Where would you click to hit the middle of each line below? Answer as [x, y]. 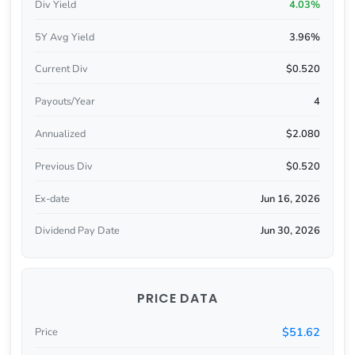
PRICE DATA [177, 298]
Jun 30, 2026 [291, 231]
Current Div [61, 69]
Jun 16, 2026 [291, 198]
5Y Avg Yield [64, 37]
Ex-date [52, 198]
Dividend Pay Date [77, 231]
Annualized [60, 134]
